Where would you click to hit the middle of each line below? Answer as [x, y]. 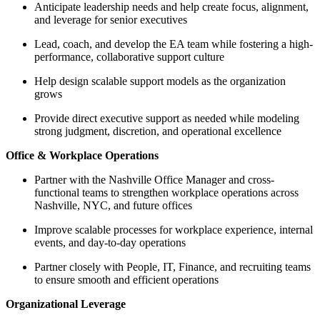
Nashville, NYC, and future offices [113, 206]
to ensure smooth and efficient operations [126, 280]
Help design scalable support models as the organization [160, 81]
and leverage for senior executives [111, 20]
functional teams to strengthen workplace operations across [166, 193]
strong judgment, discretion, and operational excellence [158, 131]
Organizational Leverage [66, 304]
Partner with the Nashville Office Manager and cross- [154, 180]
